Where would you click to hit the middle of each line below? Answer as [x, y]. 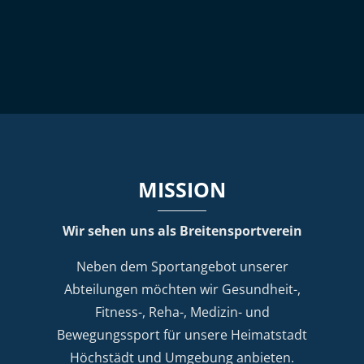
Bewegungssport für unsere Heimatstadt [182, 334]
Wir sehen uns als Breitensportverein [182, 230]
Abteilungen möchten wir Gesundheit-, [182, 289]
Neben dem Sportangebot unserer [182, 266]
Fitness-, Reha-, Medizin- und [182, 312]
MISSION [182, 189]
